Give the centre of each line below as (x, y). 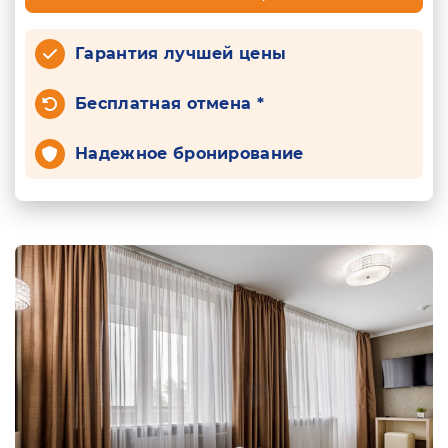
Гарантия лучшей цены (181, 53)
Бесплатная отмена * (170, 103)
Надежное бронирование (189, 153)
